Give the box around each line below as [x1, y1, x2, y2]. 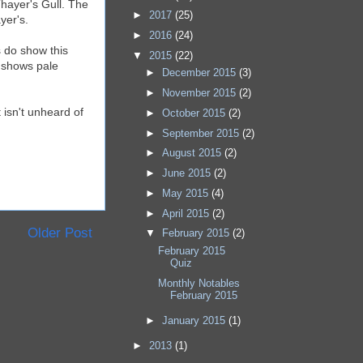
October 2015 [161, 106, 228, 119]
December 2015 [161, 66, 239, 79]
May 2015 [161, 186, 211, 199]
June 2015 [161, 167, 214, 180]
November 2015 [161, 87, 239, 100]
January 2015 [161, 314, 228, 327]
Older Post [28, 225, 92, 241]
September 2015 [161, 126, 242, 139]
